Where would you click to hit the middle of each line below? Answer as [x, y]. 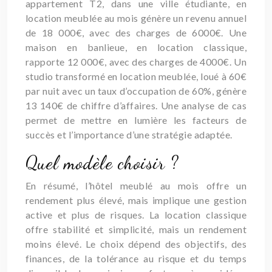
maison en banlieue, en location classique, [136, 47]
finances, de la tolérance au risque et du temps [136, 258]
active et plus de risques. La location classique [136, 215]
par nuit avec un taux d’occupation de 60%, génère [136, 91]
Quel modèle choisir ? [102, 163]
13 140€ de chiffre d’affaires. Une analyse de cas [136, 105]
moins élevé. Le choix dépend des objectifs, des [136, 244]
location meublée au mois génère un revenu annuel [136, 18]
